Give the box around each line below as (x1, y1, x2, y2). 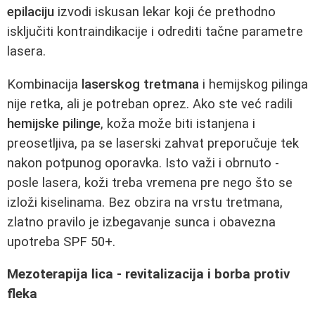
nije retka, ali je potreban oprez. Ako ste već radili (7, 96, 292, 112)
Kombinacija (7, 76, 82, 92)
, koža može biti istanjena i (101, 115, 255, 131)
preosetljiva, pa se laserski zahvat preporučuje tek (7, 135, 299, 151)
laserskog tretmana (82, 76, 199, 92)
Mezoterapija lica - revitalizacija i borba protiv (7, 266, 290, 283)
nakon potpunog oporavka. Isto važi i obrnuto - (7, 155, 279, 171)
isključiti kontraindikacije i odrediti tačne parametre (7, 24, 303, 40)
